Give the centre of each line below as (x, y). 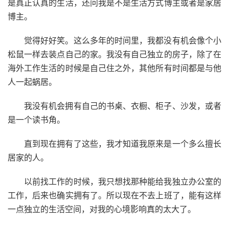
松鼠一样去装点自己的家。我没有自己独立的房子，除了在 (114, 54)
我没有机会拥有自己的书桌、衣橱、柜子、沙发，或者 (123, 106)
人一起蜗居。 (32, 82)
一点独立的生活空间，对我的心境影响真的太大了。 (102, 209)
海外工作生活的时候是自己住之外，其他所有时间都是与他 (114, 68)
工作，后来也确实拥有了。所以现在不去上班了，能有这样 (114, 195)
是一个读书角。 (36, 119)
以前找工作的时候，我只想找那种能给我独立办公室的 (123, 181)
